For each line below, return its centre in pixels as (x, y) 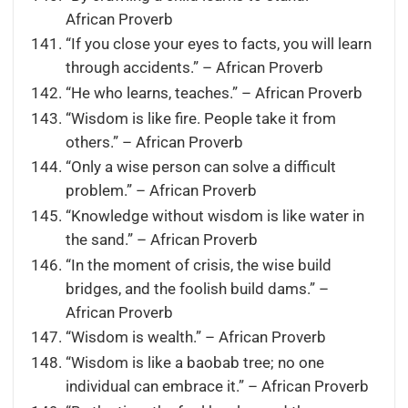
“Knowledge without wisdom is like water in (214, 217)
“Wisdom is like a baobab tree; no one (194, 363)
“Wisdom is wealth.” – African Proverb (195, 338)
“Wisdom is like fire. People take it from (200, 118)
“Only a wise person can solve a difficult (200, 168)
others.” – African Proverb (154, 142)
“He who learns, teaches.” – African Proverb (214, 94)
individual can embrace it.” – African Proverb (217, 387)
